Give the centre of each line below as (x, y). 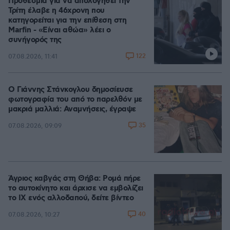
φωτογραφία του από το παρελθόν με (75, 100)
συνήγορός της (35, 40)
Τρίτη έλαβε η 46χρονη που (56, 11)
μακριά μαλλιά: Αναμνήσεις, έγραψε (72, 109)
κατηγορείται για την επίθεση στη (67, 21)
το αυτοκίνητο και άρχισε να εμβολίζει (76, 188)
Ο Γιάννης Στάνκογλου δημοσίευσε (71, 90)
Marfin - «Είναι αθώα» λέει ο (59, 30)
